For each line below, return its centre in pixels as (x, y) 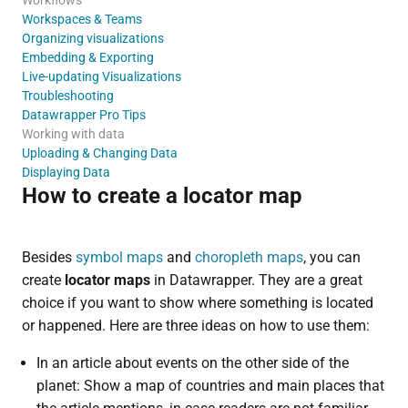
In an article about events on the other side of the (192, 362)
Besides (48, 257)
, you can (331, 257)
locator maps (107, 280)
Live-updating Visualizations (101, 76)
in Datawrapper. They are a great (256, 280)
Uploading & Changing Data (99, 153)
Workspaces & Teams (82, 19)
